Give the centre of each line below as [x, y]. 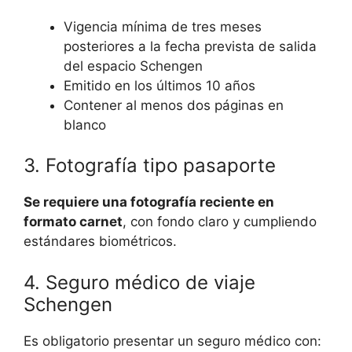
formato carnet [73, 222]
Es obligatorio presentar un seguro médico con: [172, 341]
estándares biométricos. [100, 242]
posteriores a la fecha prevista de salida [190, 46]
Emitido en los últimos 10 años [159, 85]
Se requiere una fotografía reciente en [149, 202]
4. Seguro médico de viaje [139, 282]
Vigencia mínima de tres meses [163, 26]
